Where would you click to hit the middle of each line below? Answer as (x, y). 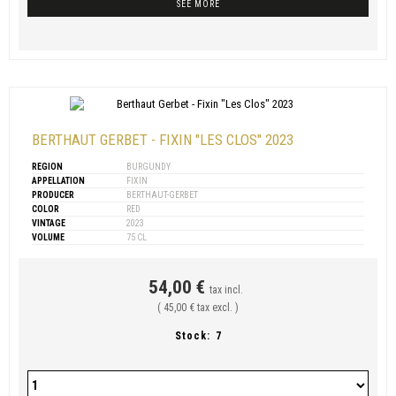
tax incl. (226, 289)
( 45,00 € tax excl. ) (198, 307)
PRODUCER (53, 194)
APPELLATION (58, 180)
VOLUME (48, 237)
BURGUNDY (148, 166)
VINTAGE (49, 223)
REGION (47, 166)
